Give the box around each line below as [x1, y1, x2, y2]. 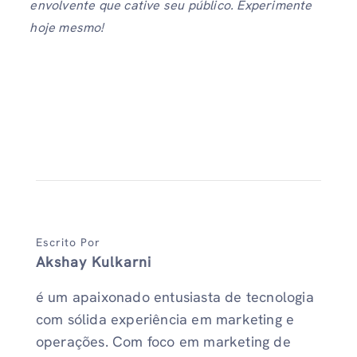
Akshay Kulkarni [35, 253, 151, 272]
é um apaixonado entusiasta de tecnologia [35, 288, 314, 307]
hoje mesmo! [29, 19, 104, 37]
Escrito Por [35, 235, 100, 250]
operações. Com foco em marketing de [35, 332, 291, 351]
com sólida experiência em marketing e [35, 310, 295, 329]
